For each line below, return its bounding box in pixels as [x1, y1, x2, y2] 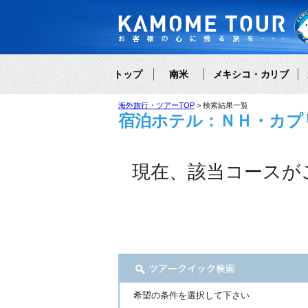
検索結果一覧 [203, 101, 248, 109]
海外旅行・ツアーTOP [118, 101, 195, 109]
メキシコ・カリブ [212, 69, 289, 80]
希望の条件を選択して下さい [133, 290, 250, 300]
